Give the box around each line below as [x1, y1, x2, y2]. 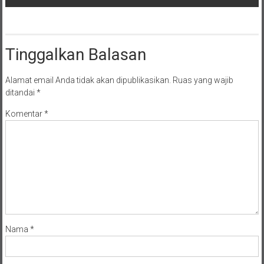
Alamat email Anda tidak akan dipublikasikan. [5, 75, 171, 85]
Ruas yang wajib [172, 75, 233, 85]
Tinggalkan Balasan [5, 44, 146, 64]
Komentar [5, 108, 44, 118]
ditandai [5, 87, 37, 97]
